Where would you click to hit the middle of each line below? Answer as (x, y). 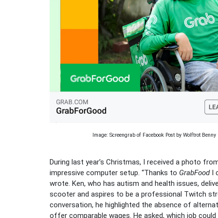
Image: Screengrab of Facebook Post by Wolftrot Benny (154, 135)
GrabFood (194, 173)
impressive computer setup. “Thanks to (114, 173)
